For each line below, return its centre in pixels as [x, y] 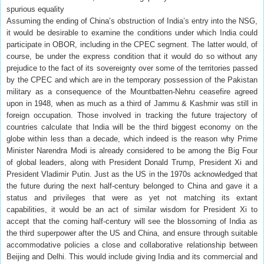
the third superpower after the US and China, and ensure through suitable [132, 233]
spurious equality [35, 9]
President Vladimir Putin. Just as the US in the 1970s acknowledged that [132, 174]
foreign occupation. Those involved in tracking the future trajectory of [132, 115]
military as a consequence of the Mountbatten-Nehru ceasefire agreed [132, 91]
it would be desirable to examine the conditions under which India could [132, 32]
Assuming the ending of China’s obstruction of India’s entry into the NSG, [132, 21]
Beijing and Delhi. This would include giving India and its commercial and [132, 256]
